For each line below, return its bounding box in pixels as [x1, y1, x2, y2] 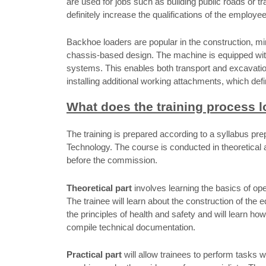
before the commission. [66, 155, 157, 166]
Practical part [66, 249, 122, 260]
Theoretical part [66, 182, 132, 193]
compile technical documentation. [66, 221, 195, 232]
